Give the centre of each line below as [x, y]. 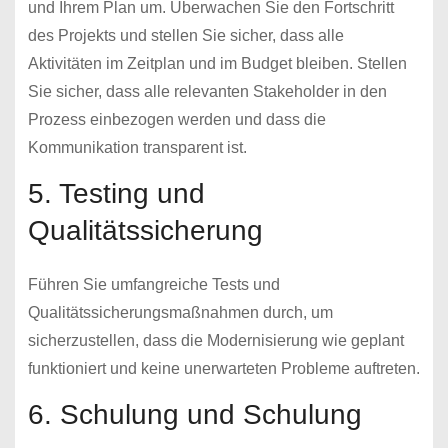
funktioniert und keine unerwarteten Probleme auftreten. [223, 369]
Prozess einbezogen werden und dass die [176, 120]
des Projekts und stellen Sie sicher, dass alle [185, 36]
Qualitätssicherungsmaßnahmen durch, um [180, 313]
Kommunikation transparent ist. [137, 148]
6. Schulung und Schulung [194, 414]
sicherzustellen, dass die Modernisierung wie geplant [215, 341]
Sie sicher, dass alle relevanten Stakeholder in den [207, 92]
